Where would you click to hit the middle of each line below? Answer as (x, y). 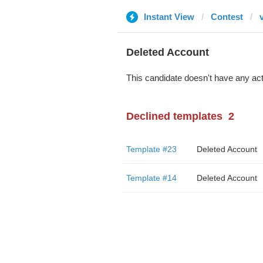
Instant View (169, 17)
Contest (227, 17)
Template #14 (151, 178)
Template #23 (151, 149)
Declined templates (174, 116)
